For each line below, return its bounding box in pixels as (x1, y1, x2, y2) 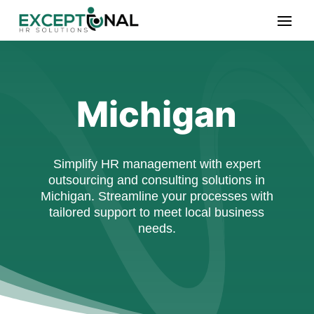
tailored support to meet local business (49, 205, 265, 220)
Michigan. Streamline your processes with (40, 189, 273, 204)
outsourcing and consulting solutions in (48, 173, 266, 188)
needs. (137, 221, 176, 236)
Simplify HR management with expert (53, 157, 261, 172)
